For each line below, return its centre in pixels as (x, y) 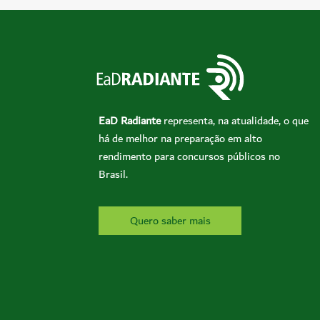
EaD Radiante (130, 120)
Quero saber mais (170, 221)
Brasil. (113, 174)
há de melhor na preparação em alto (180, 138)
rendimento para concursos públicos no (189, 156)
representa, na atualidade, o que (235, 120)
